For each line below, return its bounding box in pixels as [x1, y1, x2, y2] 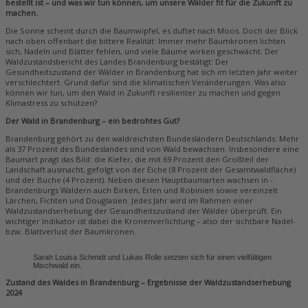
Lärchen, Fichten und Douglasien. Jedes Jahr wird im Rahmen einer [5, 195, 253, 206]
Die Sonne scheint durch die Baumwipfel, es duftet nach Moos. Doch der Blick [5, 25, 298, 36]
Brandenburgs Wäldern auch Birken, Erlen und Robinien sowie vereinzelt [5, 185, 278, 196]
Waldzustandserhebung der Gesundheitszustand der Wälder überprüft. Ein [5, 206, 282, 217]
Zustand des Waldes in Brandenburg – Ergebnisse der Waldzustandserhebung [5, 276, 291, 287]
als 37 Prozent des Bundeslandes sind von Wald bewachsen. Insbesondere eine [5, 144, 299, 155]
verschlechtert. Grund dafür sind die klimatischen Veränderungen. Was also [5, 77, 286, 88]
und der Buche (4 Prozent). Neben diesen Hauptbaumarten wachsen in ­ [5, 175, 273, 186]
